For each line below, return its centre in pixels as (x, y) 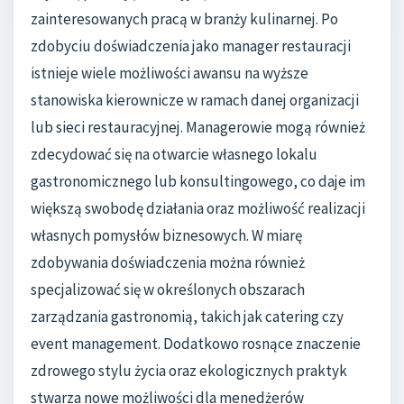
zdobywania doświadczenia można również (168, 263)
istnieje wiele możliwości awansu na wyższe (170, 73)
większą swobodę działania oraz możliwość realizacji (198, 209)
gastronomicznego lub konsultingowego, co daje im (198, 182)
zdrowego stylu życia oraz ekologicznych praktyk (189, 371)
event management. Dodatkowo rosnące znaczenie (196, 344)
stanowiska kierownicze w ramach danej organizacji (195, 101)
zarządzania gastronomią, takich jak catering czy (187, 317)
